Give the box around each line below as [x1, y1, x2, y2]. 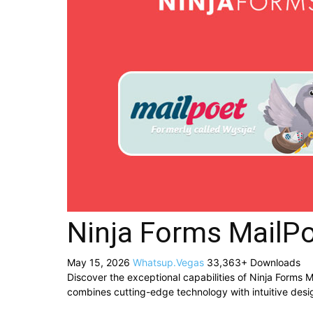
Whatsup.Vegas [133, 256, 207, 268]
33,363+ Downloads [207, 256, 300, 268]
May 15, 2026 [67, 256, 133, 268]
